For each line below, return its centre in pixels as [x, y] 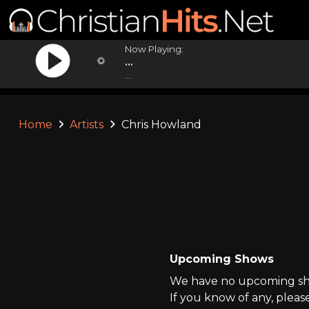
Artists [87, 124]
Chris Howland [160, 124]
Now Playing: [154, 49]
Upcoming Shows [221, 259]
